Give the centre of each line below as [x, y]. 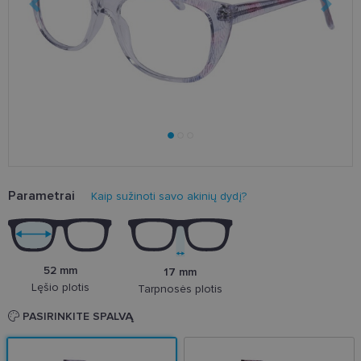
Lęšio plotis [60, 288]
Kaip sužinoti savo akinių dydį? [169, 197]
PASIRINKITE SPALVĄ [77, 317]
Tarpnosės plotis [180, 289]
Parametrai [41, 196]
